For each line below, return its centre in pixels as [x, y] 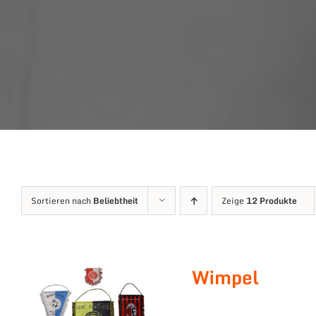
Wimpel [226, 278]
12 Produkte [272, 201]
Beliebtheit [116, 201]
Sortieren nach [62, 201]
